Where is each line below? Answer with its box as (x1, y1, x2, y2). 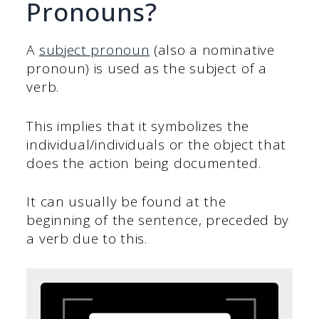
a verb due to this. (26, 229, 147, 249)
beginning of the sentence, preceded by (26, 211, 290, 230)
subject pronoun (38, 41, 150, 60)
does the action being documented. (26, 153, 261, 172)
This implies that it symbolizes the (26, 116, 249, 135)
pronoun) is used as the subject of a (26, 59, 267, 78)
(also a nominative (150, 41, 275, 60)
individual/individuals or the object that (26, 135, 287, 154)
